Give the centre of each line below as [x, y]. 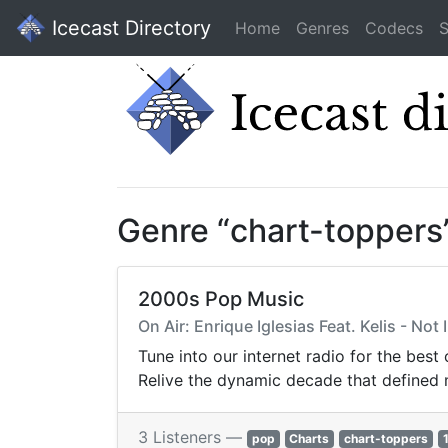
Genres [322, 28]
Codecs [394, 28]
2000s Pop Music [221, 299]
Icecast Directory [128, 28]
